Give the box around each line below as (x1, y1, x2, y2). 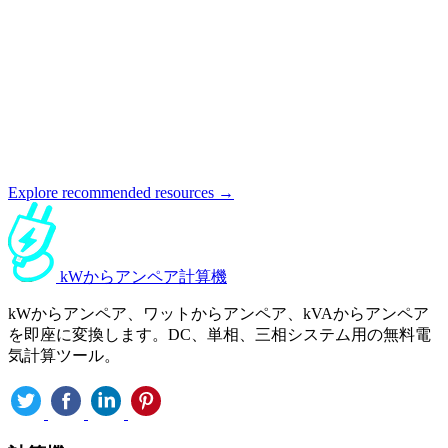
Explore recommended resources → (8, 183, 234, 201)
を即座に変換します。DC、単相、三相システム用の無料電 (8, 325, 431, 343)
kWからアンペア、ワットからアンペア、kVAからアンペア (8, 304, 429, 322)
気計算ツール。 (8, 346, 120, 364)
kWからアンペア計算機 (60, 267, 227, 285)
